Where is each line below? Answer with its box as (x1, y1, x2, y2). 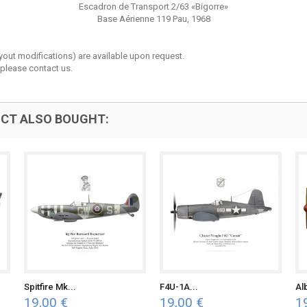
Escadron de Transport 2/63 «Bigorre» (79, 1, 228, 12)
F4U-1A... (160, 282, 198, 292)
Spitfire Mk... (24, 282, 76, 292)
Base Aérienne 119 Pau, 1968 (97, 14, 210, 24)
